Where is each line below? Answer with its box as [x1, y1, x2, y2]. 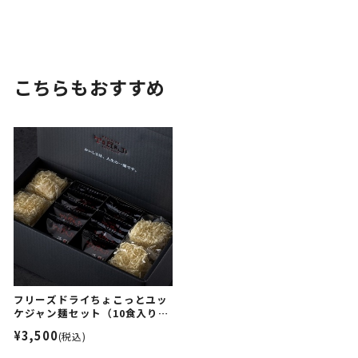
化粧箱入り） [13, 319, 80, 335]
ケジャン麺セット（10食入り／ [13, 305, 169, 321]
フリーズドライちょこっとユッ [13, 292, 168, 308]
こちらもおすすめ [13, 74, 166, 101]
